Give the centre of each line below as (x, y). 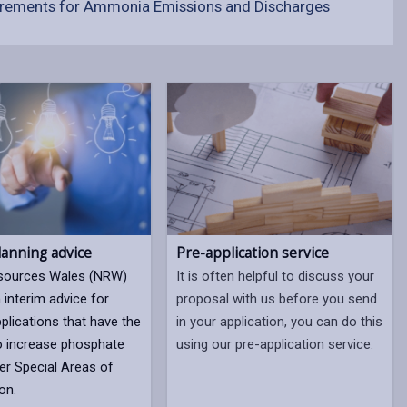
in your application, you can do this (280, 322)
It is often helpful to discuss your (276, 277)
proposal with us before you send (277, 299)
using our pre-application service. (275, 345)
